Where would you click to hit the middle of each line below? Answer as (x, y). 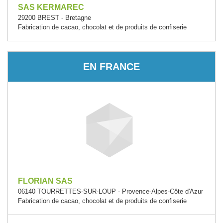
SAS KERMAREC (51, 7)
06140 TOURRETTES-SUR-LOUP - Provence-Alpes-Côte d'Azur (111, 191)
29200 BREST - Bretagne (55, 18)
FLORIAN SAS (45, 181)
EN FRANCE (111, 66)
